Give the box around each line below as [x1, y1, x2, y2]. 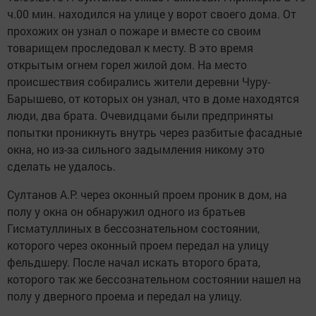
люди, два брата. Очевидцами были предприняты [7, 107, 274, 123]
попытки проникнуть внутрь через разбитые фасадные [7, 124, 302, 140]
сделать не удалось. [7, 158, 116, 174]
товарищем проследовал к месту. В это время [7, 39, 253, 55]
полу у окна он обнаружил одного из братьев [7, 203, 245, 219]
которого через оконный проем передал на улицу [7, 237, 269, 253]
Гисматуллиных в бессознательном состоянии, [7, 220, 260, 236]
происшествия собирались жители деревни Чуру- [7, 73, 270, 89]
